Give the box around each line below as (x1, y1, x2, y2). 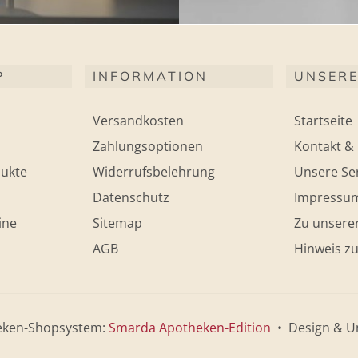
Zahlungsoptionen (93, 137, 203, 156)
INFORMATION (93, 68, 208, 85)
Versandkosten (93, 112, 184, 130)
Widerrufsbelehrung (93, 163, 215, 181)
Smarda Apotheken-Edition (108, 319, 271, 337)
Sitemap (93, 214, 142, 233)
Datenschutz (93, 189, 169, 207)
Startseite (294, 112, 352, 130)
